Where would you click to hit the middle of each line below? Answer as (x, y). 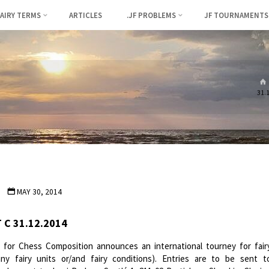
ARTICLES (86, 15)
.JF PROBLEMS (151, 15)
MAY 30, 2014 (39, 192)
